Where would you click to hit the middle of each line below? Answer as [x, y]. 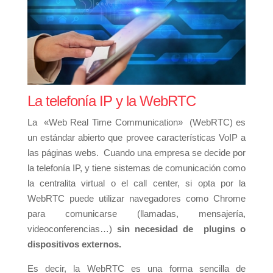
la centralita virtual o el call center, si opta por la [136, 183]
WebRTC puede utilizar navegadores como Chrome [136, 198]
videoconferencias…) [69, 229]
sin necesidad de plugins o [179, 229]
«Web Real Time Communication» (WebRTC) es [143, 122]
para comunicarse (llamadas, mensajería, [136, 213]
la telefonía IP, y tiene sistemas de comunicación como [136, 168]
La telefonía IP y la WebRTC [111, 101]
